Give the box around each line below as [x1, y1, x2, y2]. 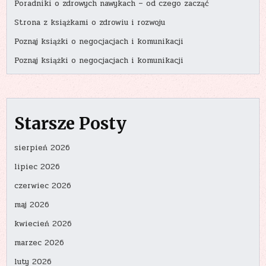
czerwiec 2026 [14, 180, 72, 192]
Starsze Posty [14, 113, 127, 135]
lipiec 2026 [14, 161, 61, 173]
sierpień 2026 [14, 142, 71, 154]
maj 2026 [14, 199, 50, 211]
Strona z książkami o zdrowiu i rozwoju [14, 16, 166, 28]
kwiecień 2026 [14, 218, 72, 230]
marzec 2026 [14, 237, 65, 249]
